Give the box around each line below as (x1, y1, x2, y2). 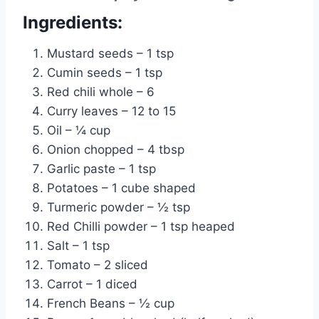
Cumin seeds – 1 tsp (47, 65, 162, 80)
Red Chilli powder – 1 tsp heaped (47, 219, 235, 234)
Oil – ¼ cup (47, 122, 110, 137)
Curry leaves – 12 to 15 (47, 103, 176, 118)
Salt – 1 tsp (47, 238, 110, 253)
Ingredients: (23, 11, 122, 33)
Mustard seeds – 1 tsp (47, 46, 174, 61)
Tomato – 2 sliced (47, 257, 148, 272)
